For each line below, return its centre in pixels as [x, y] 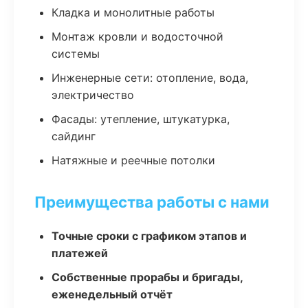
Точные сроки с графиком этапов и [149, 236]
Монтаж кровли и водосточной [137, 36]
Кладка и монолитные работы [133, 12]
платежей [80, 253]
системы [76, 54]
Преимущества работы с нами [152, 202]
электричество [93, 95]
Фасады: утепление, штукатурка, [141, 119]
